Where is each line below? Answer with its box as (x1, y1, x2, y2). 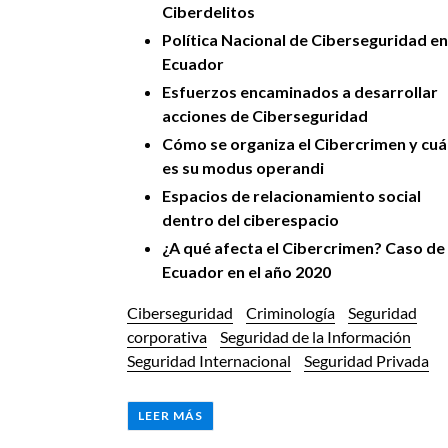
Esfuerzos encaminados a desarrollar (162, 81, 438, 101)
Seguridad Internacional (127, 351, 291, 371)
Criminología (246, 303, 335, 323)
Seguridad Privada (304, 351, 429, 371)
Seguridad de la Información (220, 327, 411, 347)
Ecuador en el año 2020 (162, 261, 331, 281)
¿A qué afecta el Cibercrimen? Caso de (162, 237, 445, 257)
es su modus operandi (162, 157, 324, 177)
